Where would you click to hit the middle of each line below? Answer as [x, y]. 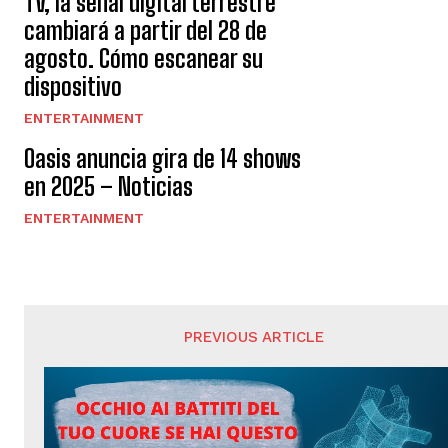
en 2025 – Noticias [108, 186]
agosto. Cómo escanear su [143, 58]
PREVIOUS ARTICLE [254, 337]
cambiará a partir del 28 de [145, 30]
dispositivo [73, 86]
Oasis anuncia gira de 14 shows [162, 158]
